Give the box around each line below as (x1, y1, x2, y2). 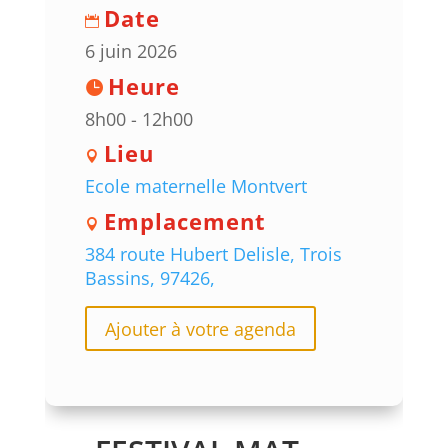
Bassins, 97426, (84, 266, 215, 291)
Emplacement (103, 206, 266, 237)
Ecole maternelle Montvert (84, 174, 307, 199)
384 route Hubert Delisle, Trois (84, 242, 342, 267)
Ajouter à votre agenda (104, 316, 296, 341)
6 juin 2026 (84, 39, 177, 64)
